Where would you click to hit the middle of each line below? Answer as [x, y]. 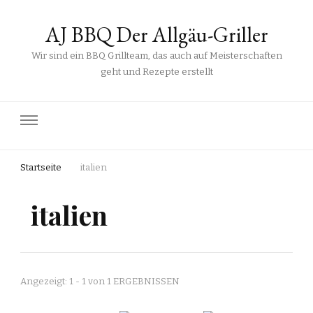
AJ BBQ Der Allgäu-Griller [156, 35]
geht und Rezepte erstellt [156, 72]
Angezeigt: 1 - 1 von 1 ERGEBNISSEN [100, 282]
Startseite [41, 168]
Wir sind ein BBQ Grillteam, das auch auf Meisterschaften [156, 56]
